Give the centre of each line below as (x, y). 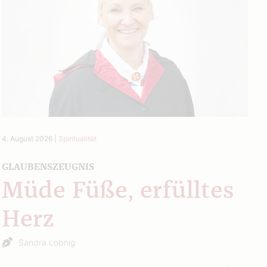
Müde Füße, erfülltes (118, 191)
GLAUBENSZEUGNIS (48, 167)
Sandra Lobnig (46, 242)
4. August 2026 (27, 138)
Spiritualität (77, 138)
